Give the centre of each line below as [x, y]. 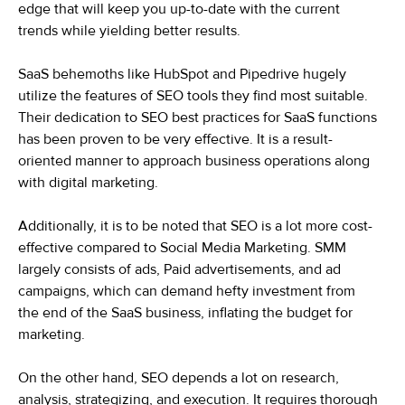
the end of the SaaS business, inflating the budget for [185, 313]
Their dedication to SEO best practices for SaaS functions [198, 118]
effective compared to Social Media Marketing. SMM [182, 248]
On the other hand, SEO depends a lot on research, [179, 378]
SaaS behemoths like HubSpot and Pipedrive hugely [182, 75]
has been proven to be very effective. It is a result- [175, 140]
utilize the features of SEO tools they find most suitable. [193, 96]
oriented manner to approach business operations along [194, 161]
